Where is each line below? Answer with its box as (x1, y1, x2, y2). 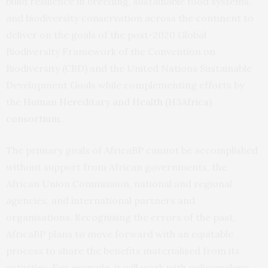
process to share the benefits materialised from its (6, 244, 240, 257)
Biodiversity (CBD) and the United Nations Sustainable (6, 62, 252, 74)
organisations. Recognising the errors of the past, (6, 211, 236, 223)
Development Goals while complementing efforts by (6, 78, 244, 91)
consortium (6, 112, 60, 124)
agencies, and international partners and (6, 194, 195, 206)
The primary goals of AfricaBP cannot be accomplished (6, 144, 258, 156)
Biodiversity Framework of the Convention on (6, 45, 215, 57)
